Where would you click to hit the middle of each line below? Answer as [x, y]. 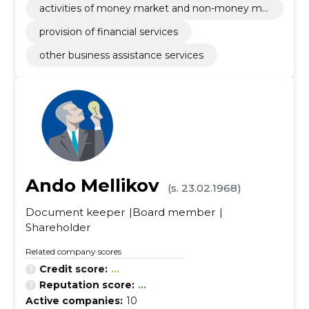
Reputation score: [87, 285]
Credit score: [73, 269]
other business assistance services [121, 55]
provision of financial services [108, 32]
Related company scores [73, 251]
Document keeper [75, 212]
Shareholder [58, 227]
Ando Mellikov [92, 186]
